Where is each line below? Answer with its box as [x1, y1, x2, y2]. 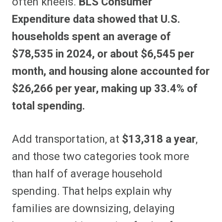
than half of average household [12, 166, 163, 182]
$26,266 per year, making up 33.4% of [12, 81, 197, 97]
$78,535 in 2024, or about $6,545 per [12, 46, 194, 62]
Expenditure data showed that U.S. [12, 11, 180, 28]
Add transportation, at [12, 131, 122, 148]
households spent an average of [12, 29, 170, 45]
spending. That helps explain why [12, 183, 171, 200]
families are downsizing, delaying [12, 201, 175, 217]
